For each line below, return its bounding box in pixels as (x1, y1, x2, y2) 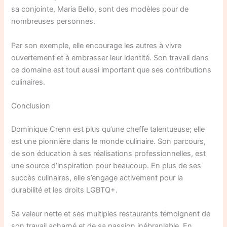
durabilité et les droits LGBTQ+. (11, 185, 118, 195)
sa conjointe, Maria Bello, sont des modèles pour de (11, 5, 189, 14)
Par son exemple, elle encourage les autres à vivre (11, 41, 182, 50)
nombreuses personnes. (11, 17, 96, 26)
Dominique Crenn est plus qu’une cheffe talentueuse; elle (11, 124, 205, 134)
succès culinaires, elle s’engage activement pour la (11, 173, 183, 182)
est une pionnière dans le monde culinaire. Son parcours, (11, 136, 206, 146)
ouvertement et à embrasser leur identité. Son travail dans (11, 53, 209, 62)
